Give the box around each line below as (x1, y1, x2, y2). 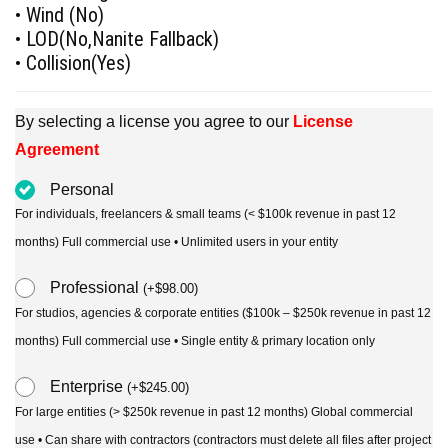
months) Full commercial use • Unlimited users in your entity (15, 235, 338, 250)
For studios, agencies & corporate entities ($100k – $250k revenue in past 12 (15, 306, 431, 321)
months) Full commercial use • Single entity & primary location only (15, 334, 375, 349)
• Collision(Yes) (15, 51, 131, 76)
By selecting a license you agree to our (15, 113, 293, 131)
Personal (50, 181, 114, 199)
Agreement (15, 141, 99, 159)
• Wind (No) (15, 3, 104, 28)
